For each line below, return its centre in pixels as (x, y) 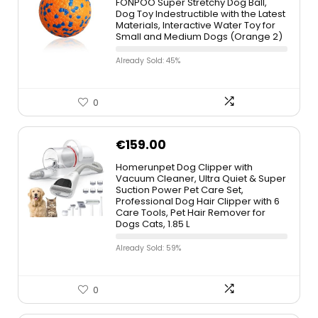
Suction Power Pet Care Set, (180, 190)
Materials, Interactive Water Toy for (196, 25)
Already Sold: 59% (148, 248)
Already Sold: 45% (148, 61)
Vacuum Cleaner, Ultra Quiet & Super (201, 179)
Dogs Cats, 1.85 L (153, 224)
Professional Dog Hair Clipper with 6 (198, 201)
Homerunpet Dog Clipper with (184, 167)
